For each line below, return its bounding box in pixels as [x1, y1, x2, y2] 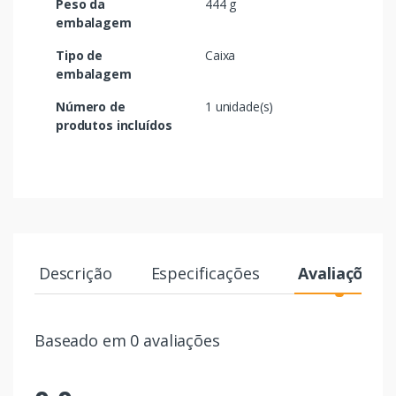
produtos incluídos [56, 117, 172, 134]
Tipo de [56, 47, 103, 65]
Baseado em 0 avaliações [34, 330, 220, 352]
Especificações [150, 263, 260, 285]
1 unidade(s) [205, 98, 274, 116]
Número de [56, 98, 126, 116]
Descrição [38, 263, 112, 285]
